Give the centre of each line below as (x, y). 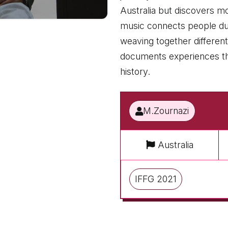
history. (135, 72)
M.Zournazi (166, 111)
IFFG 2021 (156, 179)
